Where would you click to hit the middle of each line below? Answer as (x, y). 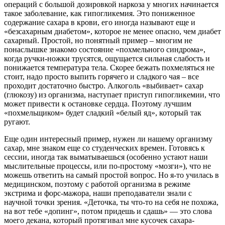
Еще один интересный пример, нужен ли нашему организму (108, 139)
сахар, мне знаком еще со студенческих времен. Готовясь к (104, 148)
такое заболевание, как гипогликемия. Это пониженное (99, 14)
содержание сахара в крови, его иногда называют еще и (100, 23)
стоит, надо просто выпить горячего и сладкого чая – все (101, 77)
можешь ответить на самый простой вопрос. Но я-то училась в (111, 175)
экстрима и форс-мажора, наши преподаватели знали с (98, 193)
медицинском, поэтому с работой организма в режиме (97, 184)
